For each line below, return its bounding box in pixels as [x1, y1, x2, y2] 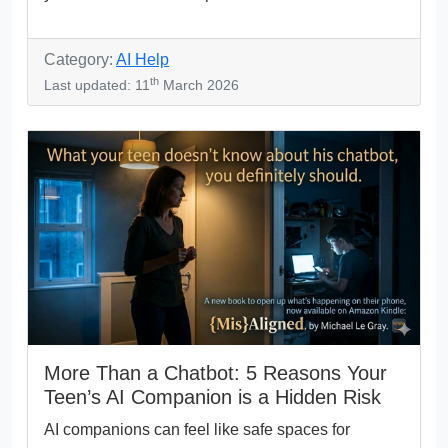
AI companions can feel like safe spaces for [44, 421, 350, 439]
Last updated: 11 [44, 77, 150, 94]
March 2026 [159, 77, 239, 94]
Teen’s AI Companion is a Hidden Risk [44, 386, 381, 409]
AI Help [116, 51, 169, 69]
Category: [44, 51, 116, 69]
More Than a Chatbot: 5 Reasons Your [44, 362, 387, 385]
